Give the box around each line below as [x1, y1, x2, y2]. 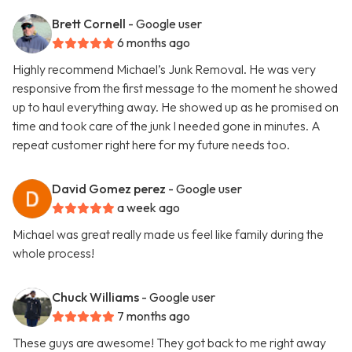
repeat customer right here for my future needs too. [13, 137, 290, 153]
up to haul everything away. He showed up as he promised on [13, 99, 339, 115]
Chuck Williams [52, 289, 139, 306]
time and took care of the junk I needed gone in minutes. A [13, 118, 321, 134]
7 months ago [117, 308, 190, 324]
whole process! [13, 245, 94, 262]
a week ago [117, 200, 180, 216]
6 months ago [117, 35, 190, 51]
